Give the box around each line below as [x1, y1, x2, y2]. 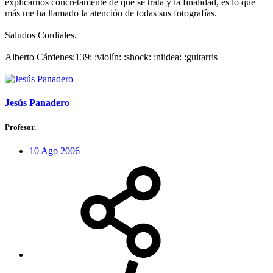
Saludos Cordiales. [5, 30, 77, 41]
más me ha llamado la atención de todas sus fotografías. [5, 8, 217, 19]
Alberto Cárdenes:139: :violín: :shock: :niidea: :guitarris [5, 52, 218, 63]
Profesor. [5, 122, 36, 132]
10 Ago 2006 [29, 145, 80, 156]
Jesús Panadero [5, 97, 69, 108]
